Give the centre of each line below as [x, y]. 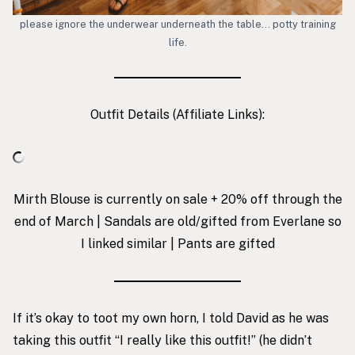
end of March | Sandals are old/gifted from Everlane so [177, 221]
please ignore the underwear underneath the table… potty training [177, 24]
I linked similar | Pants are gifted [177, 243]
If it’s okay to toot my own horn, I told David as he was [171, 318]
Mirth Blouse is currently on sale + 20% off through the [177, 199]
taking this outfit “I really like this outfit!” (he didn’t [162, 340]
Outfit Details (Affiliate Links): [177, 114]
